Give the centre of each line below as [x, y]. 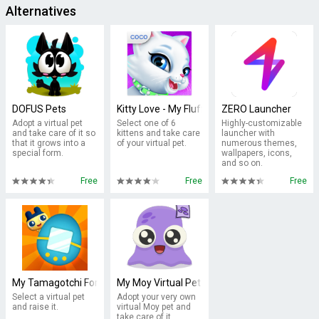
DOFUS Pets [40, 109]
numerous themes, [259, 143]
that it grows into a [49, 143]
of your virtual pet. [151, 143]
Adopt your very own [156, 297]
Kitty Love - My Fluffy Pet [172, 109]
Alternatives [41, 11]
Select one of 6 [146, 123]
